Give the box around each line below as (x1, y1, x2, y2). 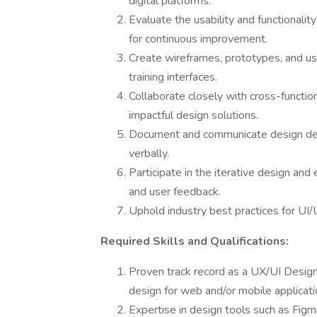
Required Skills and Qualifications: (100, 234, 289, 249)
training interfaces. (129, 69, 217, 85)
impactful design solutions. (129, 108, 258, 123)
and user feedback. (129, 184, 221, 200)
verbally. (129, 146, 169, 161)
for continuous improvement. (129, 31, 267, 47)
